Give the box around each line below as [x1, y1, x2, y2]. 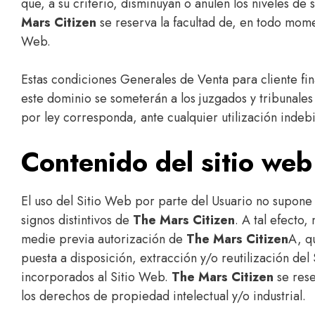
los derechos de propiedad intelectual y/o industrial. [21, 287, 306, 305]
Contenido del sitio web [21, 143, 312, 181]
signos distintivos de [21, 211, 133, 229]
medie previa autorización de [21, 230, 186, 248]
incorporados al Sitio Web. [21, 268, 172, 286]
